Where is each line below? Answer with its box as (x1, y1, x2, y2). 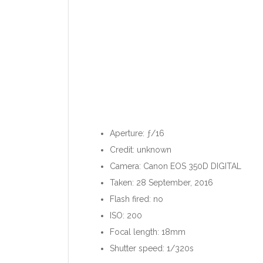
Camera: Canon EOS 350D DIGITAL (110, 161, 241, 171)
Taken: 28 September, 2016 (110, 177, 213, 187)
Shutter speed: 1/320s (110, 243, 194, 253)
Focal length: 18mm (110, 227, 186, 237)
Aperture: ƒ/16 (110, 128, 164, 138)
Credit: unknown (110, 144, 171, 154)
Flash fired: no (110, 194, 163, 204)
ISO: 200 (110, 210, 142, 220)
